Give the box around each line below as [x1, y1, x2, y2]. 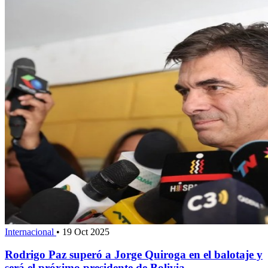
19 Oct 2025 [62, 226, 109, 237]
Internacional [5, 226, 56, 237]
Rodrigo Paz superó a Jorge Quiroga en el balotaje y [5, 248, 263, 261]
